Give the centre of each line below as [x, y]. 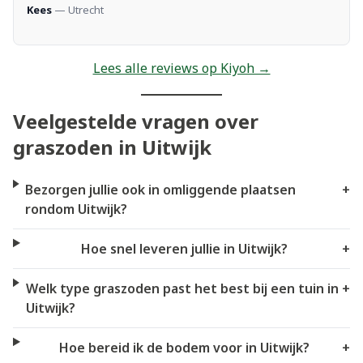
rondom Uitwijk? [77, 209]
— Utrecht [78, 9]
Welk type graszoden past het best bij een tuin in [182, 288]
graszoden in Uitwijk [112, 147]
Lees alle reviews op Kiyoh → [181, 68]
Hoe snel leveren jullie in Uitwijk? [184, 248]
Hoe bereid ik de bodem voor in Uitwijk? [184, 347]
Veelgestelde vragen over [136, 121]
